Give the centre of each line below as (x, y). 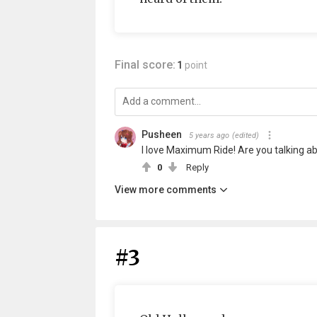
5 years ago (209, 136)
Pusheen (161, 134)
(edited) (245, 136)
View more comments (165, 190)
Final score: (145, 65)
